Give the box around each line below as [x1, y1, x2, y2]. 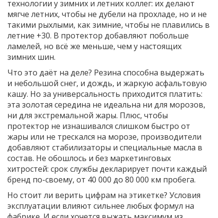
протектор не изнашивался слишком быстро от [7, 121, 190, 132]
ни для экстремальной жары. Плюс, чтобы [7, 110, 168, 121]
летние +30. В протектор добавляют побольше [7, 30, 189, 41]
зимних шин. [7, 52, 55, 63]
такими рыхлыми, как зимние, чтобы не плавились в [7, 19, 210, 31]
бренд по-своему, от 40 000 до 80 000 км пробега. [7, 174, 196, 185]
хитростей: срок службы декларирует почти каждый [7, 163, 207, 175]
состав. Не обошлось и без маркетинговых [7, 153, 171, 164]
